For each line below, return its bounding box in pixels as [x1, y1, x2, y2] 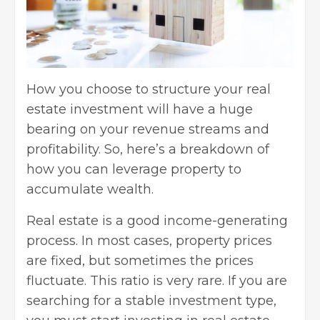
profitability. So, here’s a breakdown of [26, 141, 269, 157]
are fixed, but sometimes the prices [26, 252, 254, 269]
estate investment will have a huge [26, 101, 253, 117]
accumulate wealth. [26, 181, 154, 197]
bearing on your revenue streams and [26, 121, 269, 137]
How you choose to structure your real [26, 81, 271, 97]
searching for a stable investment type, [26, 292, 276, 309]
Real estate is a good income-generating [26, 212, 288, 229]
